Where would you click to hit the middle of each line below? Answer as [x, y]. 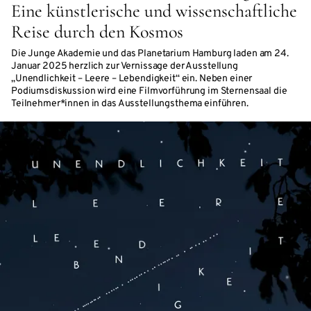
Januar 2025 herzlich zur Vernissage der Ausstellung [125, 66]
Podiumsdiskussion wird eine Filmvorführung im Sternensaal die [149, 91]
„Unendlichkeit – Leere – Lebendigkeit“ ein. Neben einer [132, 79]
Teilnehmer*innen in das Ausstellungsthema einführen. [130, 104]
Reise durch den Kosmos [97, 32]
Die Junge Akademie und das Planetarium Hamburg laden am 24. [150, 54]
